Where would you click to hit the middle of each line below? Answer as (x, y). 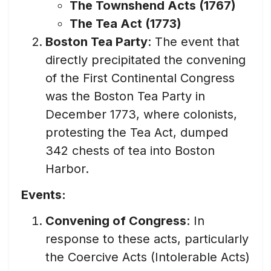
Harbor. (67, 169)
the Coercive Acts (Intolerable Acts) (148, 257)
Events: (44, 195)
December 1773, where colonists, (141, 115)
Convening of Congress (116, 220)
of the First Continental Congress (140, 78)
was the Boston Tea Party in (125, 96)
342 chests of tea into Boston (130, 151)
